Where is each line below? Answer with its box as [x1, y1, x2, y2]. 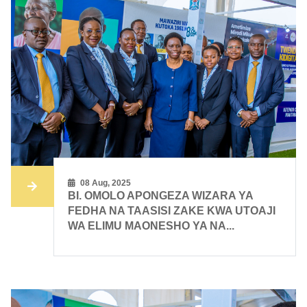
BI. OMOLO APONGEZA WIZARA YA [68, 190, 254, 202]
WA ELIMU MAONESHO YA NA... [68, 220, 235, 232]
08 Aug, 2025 [78, 178, 132, 188]
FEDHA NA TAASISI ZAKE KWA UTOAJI [68, 205, 276, 217]
